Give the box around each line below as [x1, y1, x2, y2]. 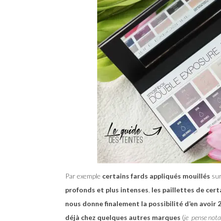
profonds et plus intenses [65, 185, 148, 194]
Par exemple [65, 171, 101, 180]
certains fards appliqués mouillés [101, 171, 210, 180]
